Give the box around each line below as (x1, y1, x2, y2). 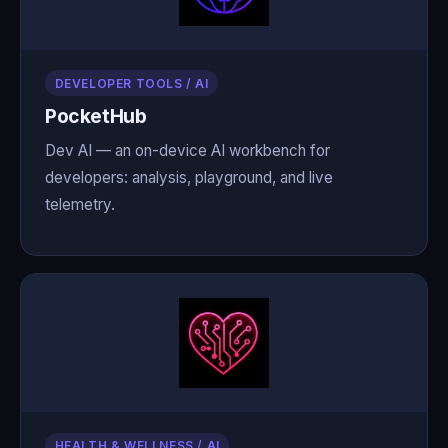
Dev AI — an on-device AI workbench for (45, 141, 330, 161)
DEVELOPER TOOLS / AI (54, 75, 209, 91)
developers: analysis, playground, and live (45, 168, 333, 188)
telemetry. (45, 195, 115, 215)
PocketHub (45, 104, 147, 129)
